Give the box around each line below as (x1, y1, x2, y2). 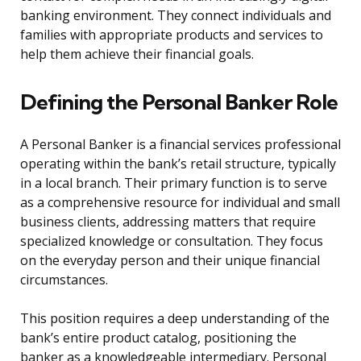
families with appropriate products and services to (20, 26, 323, 44)
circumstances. (20, 271, 108, 289)
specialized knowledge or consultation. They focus (20, 232, 323, 251)
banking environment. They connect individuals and (20, 6, 331, 25)
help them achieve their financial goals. (20, 45, 254, 64)
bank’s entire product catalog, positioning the (20, 329, 297, 347)
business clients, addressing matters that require (20, 213, 316, 231)
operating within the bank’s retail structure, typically (20, 155, 336, 173)
